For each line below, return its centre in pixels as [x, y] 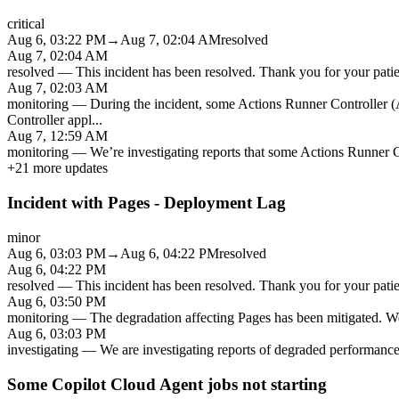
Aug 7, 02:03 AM [57, 88]
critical [26, 24]
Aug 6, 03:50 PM [57, 301]
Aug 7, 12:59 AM [57, 136]
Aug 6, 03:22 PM [57, 40]
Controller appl [49, 120]
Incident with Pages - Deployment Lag [147, 203]
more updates [69, 168]
